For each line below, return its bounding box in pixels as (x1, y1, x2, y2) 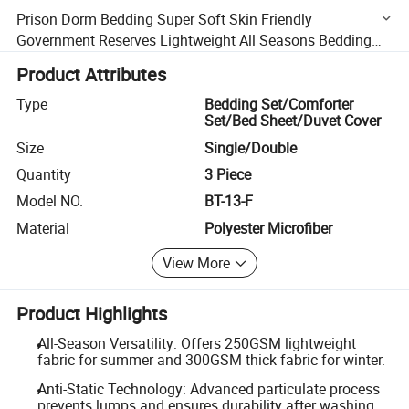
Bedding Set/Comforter (204, 94, 353, 115)
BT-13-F (204, 191, 253, 212)
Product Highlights (16, 301, 168, 327)
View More (163, 252, 231, 273)
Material (16, 217, 70, 238)
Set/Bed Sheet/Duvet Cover (204, 110, 381, 131)
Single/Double (204, 137, 297, 158)
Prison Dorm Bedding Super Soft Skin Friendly (16, 8, 313, 29)
